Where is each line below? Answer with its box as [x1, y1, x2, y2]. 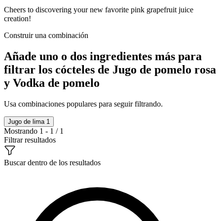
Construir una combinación [4, 31, 88, 39]
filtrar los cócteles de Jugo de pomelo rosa [4, 63, 216, 76]
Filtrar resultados [4, 135, 56, 144]
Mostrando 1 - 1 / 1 [4, 126, 64, 135]
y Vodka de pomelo [4, 76, 100, 89]
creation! [4, 14, 31, 23]
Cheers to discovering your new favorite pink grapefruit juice [4, 5, 193, 14]
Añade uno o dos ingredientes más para [4, 49, 202, 63]
